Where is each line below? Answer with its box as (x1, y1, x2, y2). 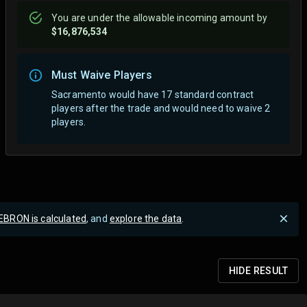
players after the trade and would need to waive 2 (51, 102, 271, 114)
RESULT (251, 265, 288, 276)
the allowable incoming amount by (113, 12, 267, 23)
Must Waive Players (51, 69, 152, 82)
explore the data (109, 213, 182, 224)
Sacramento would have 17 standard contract (51, 88, 254, 100)
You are (51, 12, 88, 23)
